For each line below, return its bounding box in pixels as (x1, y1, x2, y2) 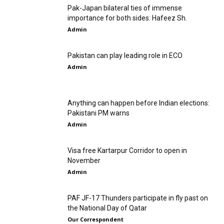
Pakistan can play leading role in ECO (67, 51, 182, 60)
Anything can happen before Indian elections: (67, 99, 209, 107)
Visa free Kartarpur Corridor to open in (67, 146, 187, 155)
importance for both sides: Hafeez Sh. (67, 14, 187, 22)
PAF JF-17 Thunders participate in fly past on (67, 194, 208, 202)
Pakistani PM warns (67, 109, 129, 117)
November (67, 156, 100, 165)
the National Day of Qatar (67, 204, 147, 212)
